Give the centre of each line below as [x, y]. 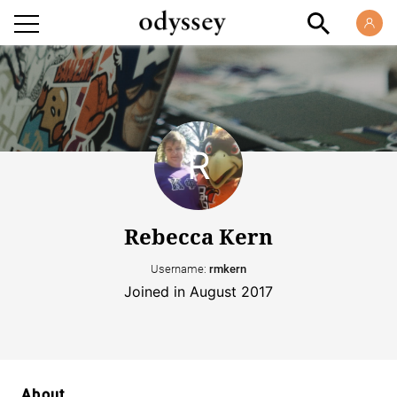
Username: [180, 269]
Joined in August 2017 [198, 292]
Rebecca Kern [198, 237]
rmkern [228, 269]
